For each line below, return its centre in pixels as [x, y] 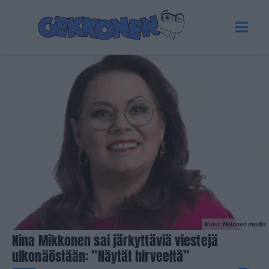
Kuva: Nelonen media [235, 224]
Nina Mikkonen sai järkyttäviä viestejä [115, 241]
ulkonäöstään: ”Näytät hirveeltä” [101, 256]
